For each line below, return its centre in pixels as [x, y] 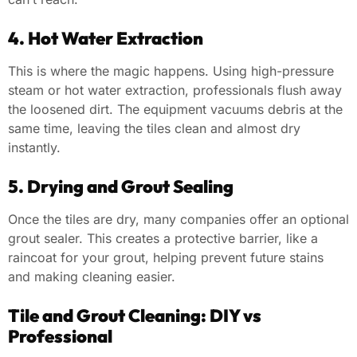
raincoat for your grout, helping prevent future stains [166, 257]
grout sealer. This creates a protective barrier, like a [163, 238]
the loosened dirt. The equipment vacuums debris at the [175, 109]
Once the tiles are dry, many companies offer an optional [178, 219]
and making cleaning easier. [92, 276]
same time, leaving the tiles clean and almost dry [154, 128]
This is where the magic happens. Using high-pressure [171, 71]
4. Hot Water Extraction [106, 38]
